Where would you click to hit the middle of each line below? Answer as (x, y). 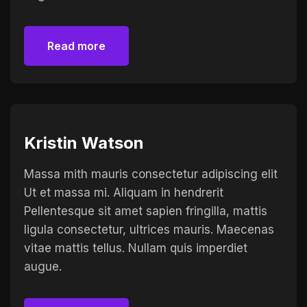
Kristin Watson (84, 143)
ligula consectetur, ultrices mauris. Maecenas (149, 230)
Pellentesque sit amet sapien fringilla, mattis (146, 211)
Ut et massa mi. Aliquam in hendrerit (124, 193)
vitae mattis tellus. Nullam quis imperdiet (136, 248)
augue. (43, 267)
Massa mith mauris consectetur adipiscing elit (151, 174)
